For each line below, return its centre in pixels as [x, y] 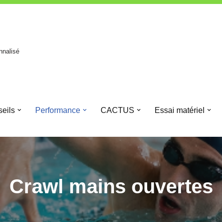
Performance [57, 110]
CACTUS [117, 110]
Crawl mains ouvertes [111, 186]
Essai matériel [179, 110]
